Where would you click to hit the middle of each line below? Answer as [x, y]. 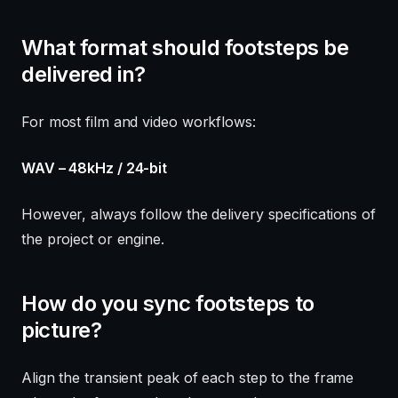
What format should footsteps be [185, 47]
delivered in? [84, 74]
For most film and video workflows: [139, 121]
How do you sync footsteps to [168, 303]
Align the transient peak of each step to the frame [188, 377]
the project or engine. [93, 239]
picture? [62, 330]
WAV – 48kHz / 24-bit [95, 167]
